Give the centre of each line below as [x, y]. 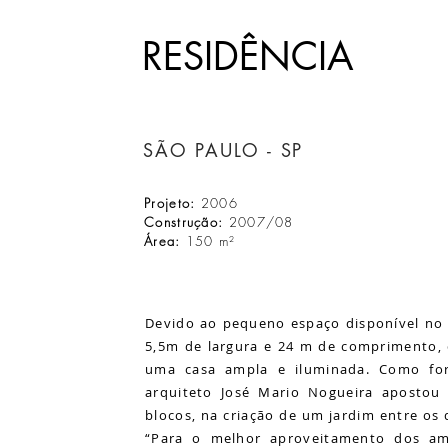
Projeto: [170, 203]
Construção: [184, 222]
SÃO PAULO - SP [223, 150]
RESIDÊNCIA [248, 56]
